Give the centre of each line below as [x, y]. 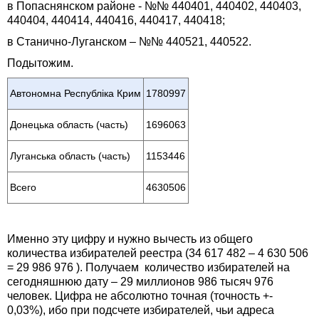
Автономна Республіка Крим [75, 94]
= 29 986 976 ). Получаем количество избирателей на [148, 268]
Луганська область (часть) [70, 157]
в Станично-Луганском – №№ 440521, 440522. [129, 42]
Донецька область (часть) [69, 125]
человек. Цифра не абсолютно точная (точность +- [140, 296]
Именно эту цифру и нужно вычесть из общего [130, 239]
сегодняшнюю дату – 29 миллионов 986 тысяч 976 [140, 282]
